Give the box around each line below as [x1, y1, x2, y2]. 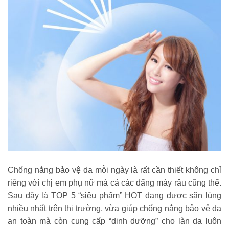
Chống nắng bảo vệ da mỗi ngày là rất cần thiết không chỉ [8, 165, 221, 174]
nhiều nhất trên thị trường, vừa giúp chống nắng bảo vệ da [8, 203, 221, 213]
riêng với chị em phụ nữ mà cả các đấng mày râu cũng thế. [8, 178, 221, 187]
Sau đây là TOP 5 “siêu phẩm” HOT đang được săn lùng [8, 191, 221, 200]
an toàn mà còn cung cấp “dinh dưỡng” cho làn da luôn [8, 216, 221, 225]
